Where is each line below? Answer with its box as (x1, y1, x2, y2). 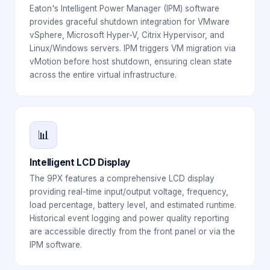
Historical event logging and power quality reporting (30, 213, 229, 223)
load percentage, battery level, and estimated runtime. (30, 200, 236, 210)
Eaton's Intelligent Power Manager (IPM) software (30, 4, 219, 13)
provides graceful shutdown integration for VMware (30, 17, 230, 27)
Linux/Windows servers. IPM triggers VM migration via (30, 43, 236, 53)
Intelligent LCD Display (30, 157, 131, 168)
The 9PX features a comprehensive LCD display (30, 174, 215, 183)
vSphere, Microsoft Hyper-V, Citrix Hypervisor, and (30, 30, 224, 40)
